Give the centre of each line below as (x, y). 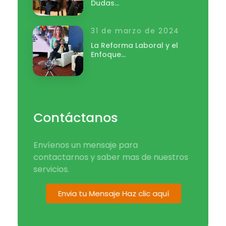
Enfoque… (108, 55)
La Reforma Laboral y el (135, 46)
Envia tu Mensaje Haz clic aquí (113, 194)
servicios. (51, 169)
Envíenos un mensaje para (85, 145)
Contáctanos (75, 118)
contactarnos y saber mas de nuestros (110, 157)
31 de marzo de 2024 (135, 31)
